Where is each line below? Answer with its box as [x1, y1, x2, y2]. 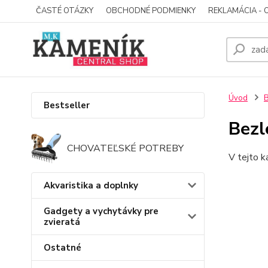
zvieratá [44, 216, 80, 228]
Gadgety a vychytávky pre [44, 205, 159, 217]
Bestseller [44, 99, 90, 111]
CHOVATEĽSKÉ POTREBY [67, 142, 184, 155]
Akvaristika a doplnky [44, 179, 138, 191]
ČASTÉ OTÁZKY [36, 5, 93, 16]
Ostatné [44, 242, 81, 254]
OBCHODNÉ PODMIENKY [106, 5, 196, 16]
